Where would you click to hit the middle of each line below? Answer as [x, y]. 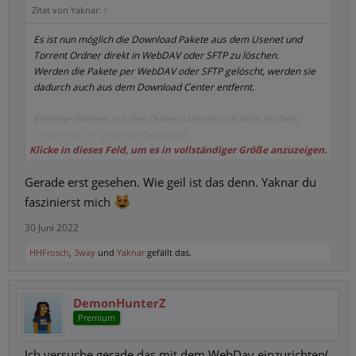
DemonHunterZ [120, 303]
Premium [97, 317]
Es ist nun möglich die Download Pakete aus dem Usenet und [168, 39]
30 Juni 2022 [52, 228]
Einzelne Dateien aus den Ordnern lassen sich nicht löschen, [166, 119]
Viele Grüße [59, 166]
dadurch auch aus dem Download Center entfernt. [144, 87]
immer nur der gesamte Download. [111, 135]
